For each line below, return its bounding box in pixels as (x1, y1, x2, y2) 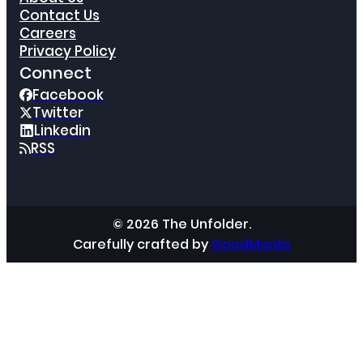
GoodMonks (211, 235, 291, 254)
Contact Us (19, 6, 100, 26)
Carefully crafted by (72, 235, 211, 254)
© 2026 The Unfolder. (112, 215, 251, 234)
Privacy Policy (19, 41, 116, 62)
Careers (19, 23, 76, 44)
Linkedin (34, 121, 91, 141)
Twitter (32, 103, 83, 123)
